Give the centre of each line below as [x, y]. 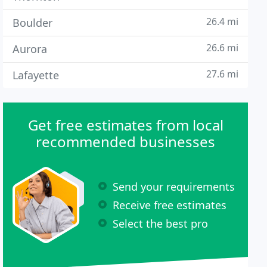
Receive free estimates [170, 205]
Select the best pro [161, 223]
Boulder [33, 23]
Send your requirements [174, 186]
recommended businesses [126, 142]
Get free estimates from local [125, 125]
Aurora [30, 49]
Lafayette [36, 75]
